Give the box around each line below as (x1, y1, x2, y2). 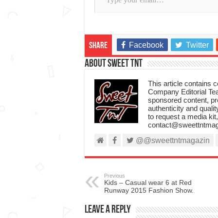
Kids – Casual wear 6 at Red (104, 178, 192, 186)
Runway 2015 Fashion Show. (104, 186, 194, 194)
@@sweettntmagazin (133, 136, 210, 145)
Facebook (128, 40, 163, 49)
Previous (104, 172, 125, 179)
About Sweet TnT (84, 58, 143, 70)
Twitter (185, 40, 209, 49)
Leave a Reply (84, 204, 131, 216)
